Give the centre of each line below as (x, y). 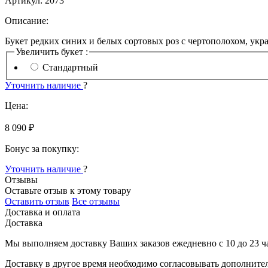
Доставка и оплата (42, 212)
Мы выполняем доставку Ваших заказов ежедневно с (115, 243)
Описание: (27, 21)
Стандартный (70, 67)
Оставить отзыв (37, 201)
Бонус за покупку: (42, 148)
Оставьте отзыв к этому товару (68, 190)
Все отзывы (96, 201)
